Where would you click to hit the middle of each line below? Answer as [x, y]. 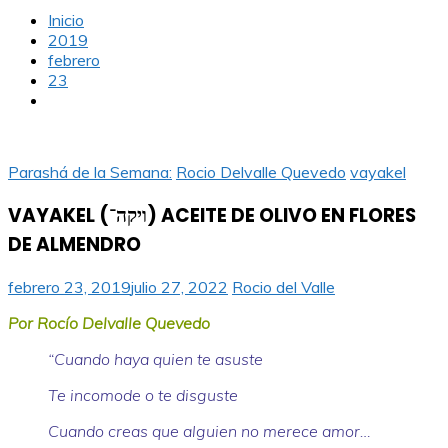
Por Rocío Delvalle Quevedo [109, 323]
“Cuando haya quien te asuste [155, 359]
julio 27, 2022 [179, 287]
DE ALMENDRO [74, 244]
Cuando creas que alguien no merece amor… [209, 431]
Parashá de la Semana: [90, 172]
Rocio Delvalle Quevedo [261, 172]
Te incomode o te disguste [143, 395]
